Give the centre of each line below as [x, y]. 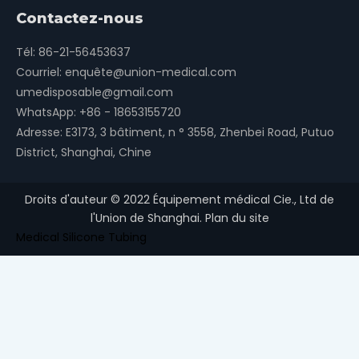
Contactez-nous [80, 18]
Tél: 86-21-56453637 [73, 52]
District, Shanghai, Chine [84, 152]
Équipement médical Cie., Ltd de [242, 199]
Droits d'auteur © [74, 199]
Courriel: [40, 72]
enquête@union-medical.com [151, 72]
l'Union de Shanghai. [147, 218]
